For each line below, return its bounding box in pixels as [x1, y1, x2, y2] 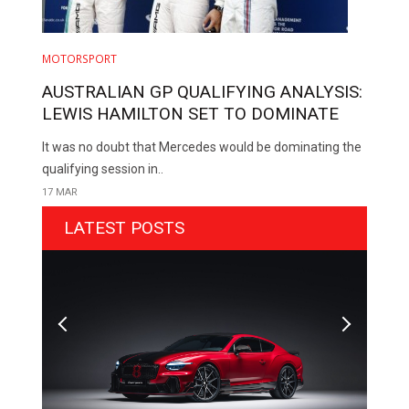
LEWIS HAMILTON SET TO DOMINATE [42, 102, 340, 124]
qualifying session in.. [42, 161, 164, 176]
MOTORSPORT [42, 50, 118, 67]
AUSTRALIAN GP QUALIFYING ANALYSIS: [42, 80, 363, 102]
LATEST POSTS [64, 216, 185, 238]
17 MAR [42, 185, 79, 198]
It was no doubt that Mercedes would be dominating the [42, 139, 362, 154]
